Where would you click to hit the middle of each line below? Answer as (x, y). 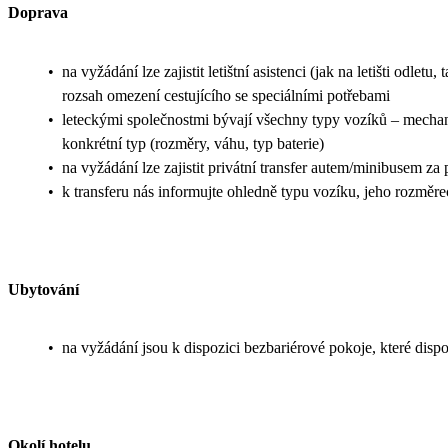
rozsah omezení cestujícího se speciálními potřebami (226, 95)
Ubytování (43, 289)
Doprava (38, 13)
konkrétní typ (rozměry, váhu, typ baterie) (193, 143)
